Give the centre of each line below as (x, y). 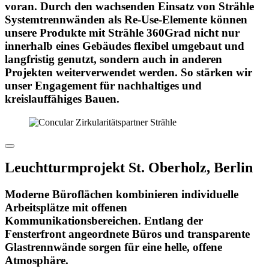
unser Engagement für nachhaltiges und (103, 85)
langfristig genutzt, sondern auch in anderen (113, 59)
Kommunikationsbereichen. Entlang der (104, 221)
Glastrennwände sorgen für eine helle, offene (113, 247)
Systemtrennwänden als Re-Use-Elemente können (126, 19)
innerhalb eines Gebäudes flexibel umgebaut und (125, 46)
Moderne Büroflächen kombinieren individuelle (122, 195)
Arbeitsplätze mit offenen (66, 208)
